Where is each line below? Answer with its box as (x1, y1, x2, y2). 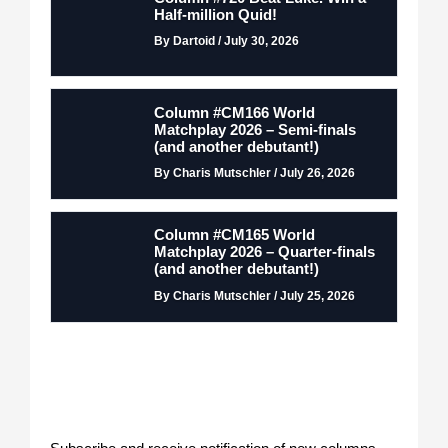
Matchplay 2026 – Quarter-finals (154, 244, 376, 261)
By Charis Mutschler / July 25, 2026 (154, 288, 356, 302)
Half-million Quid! (154, 7, 278, 24)
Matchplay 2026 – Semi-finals (154, 121, 357, 138)
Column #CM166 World (154, 104, 316, 121)
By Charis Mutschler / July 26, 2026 (154, 165, 356, 179)
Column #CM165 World (154, 227, 316, 244)
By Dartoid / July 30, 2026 (154, 34, 300, 48)
